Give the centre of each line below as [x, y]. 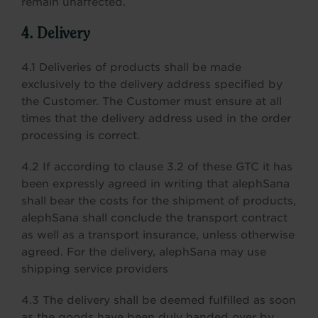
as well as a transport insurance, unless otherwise [158, 235]
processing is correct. [81, 136]
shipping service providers [95, 269]
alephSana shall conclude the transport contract [154, 218]
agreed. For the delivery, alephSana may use [144, 252]
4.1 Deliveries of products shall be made [131, 67]
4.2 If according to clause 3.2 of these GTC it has [157, 167]
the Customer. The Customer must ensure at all [152, 102]
